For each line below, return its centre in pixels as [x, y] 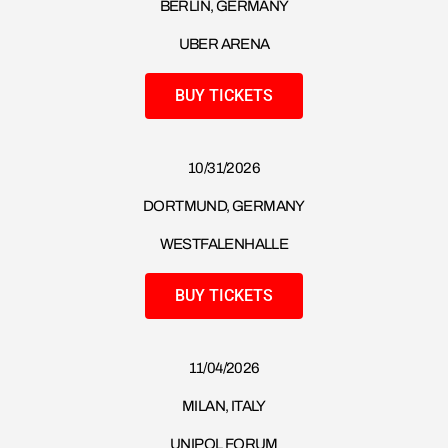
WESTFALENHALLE [224, 244]
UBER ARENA [224, 44]
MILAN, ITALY [224, 406]
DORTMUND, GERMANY [224, 206]
